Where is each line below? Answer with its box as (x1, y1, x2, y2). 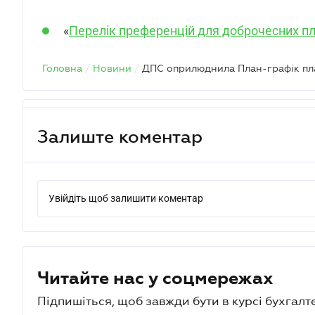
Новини (93, 63, 131, 74)
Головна (42, 63, 82, 74)
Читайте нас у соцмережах (37, 268, 274, 288)
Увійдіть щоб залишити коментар (49, 193, 203, 204)
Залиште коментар (37, 126, 202, 146)
